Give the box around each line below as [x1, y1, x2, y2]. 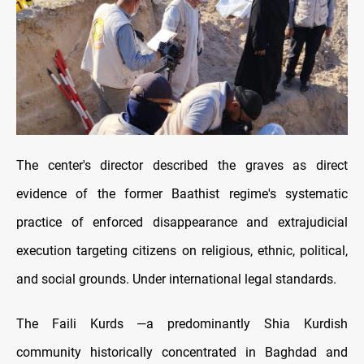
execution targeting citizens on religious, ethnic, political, [16, 243, 348, 259]
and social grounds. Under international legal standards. [16, 271, 336, 288]
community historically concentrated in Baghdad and [16, 344, 348, 361]
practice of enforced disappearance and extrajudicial [16, 214, 348, 231]
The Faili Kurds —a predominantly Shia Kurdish [16, 316, 348, 332]
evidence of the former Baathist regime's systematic [16, 186, 348, 202]
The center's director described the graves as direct [16, 158, 348, 174]
